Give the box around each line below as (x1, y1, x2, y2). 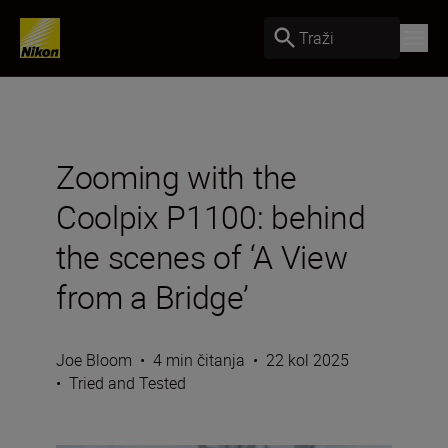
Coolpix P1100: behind (56, 195, 366, 238)
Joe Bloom (56, 349, 132, 371)
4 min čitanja (153, 349, 245, 371)
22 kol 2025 (266, 349, 349, 371)
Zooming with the (56, 155, 297, 198)
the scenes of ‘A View (56, 235, 348, 278)
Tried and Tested (69, 372, 186, 394)
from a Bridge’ (56, 275, 249, 318)
